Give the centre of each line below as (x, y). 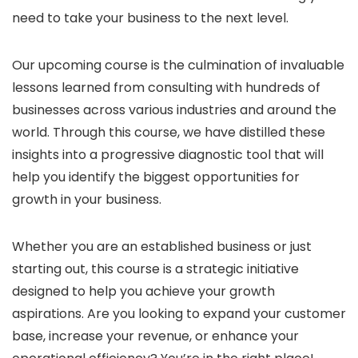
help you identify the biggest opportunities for (156, 177)
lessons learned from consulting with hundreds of (166, 87)
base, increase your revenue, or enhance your (155, 336)
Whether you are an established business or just (162, 246)
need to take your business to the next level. (150, 18)
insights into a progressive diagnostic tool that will (168, 154)
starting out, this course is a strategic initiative (155, 268)
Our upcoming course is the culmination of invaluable (178, 65)
